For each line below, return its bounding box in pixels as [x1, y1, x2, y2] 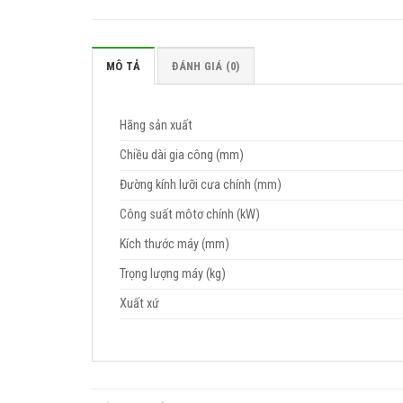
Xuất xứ [120, 296, 159, 312]
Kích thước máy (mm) [120, 237, 229, 253]
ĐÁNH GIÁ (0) [172, 59, 240, 74]
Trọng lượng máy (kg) [120, 266, 226, 282]
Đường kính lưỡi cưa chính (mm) [120, 177, 282, 193]
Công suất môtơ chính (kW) [120, 207, 260, 223]
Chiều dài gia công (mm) [120, 148, 244, 164]
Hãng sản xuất [120, 118, 193, 134]
